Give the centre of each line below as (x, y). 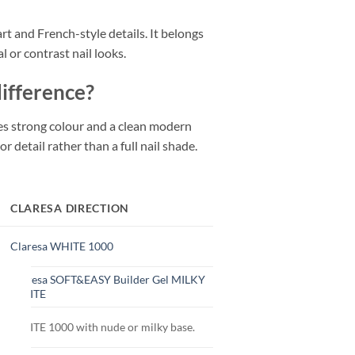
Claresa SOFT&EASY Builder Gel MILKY (107, 280)
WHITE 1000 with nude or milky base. (102, 327)
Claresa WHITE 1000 (61, 246)
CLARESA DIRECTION (70, 208)
